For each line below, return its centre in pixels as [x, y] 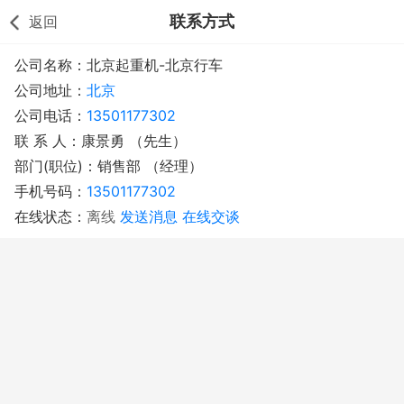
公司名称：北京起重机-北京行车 [119, 65]
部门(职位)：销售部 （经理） [109, 166]
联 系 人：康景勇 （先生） [101, 141]
